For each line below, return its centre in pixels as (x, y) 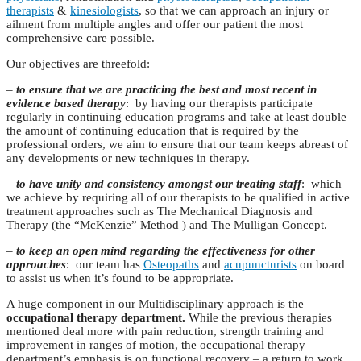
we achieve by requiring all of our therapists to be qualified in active (178, 198)
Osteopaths (171, 265)
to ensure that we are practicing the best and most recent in (166, 90)
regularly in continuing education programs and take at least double (176, 117)
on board (321, 265)
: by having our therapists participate (219, 104)
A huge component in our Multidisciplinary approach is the (155, 304)
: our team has (105, 265)
